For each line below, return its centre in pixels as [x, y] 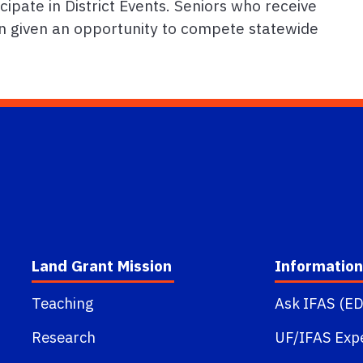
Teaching [62, 303]
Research [63, 337]
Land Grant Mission [101, 266]
